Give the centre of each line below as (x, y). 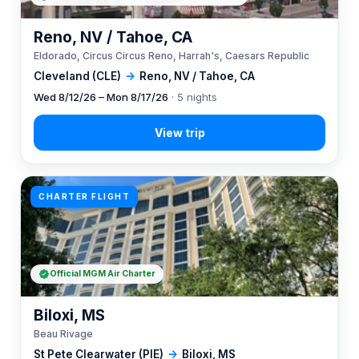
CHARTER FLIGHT (84, 196)
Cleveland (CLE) (77, 76)
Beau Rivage (63, 334)
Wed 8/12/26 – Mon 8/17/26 (101, 97)
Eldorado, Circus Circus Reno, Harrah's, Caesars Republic (171, 56)
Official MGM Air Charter (103, 274)
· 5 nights (193, 97)
